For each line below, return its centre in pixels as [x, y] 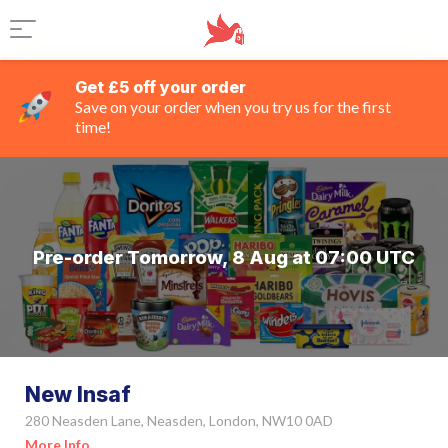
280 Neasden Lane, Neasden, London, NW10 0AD [179, 420]
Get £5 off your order [160, 87]
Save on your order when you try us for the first [233, 106]
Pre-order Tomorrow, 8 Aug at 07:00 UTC [224, 257]
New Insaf [78, 394]
